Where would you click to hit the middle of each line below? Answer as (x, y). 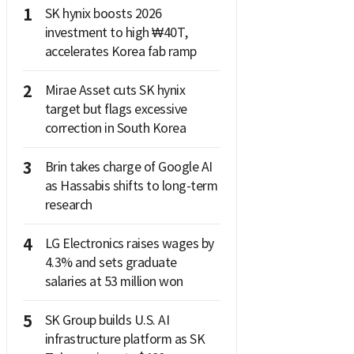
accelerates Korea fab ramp (121, 51)
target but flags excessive (116, 109)
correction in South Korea (115, 128)
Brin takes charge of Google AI (128, 166)
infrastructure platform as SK (124, 339)
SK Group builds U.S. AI (107, 320)
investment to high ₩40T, (116, 32)
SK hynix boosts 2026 (103, 13)
